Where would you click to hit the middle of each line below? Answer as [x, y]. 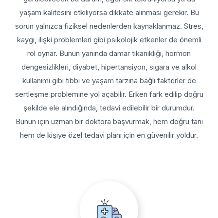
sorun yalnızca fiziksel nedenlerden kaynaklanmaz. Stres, [109, 26]
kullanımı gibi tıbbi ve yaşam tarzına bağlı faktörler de [109, 80]
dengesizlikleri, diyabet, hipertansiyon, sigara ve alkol [109, 67]
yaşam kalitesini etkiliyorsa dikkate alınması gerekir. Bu [109, 12]
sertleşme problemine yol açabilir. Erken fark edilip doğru [109, 94]
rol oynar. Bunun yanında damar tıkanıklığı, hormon [109, 53]
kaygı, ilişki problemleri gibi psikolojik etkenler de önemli [109, 39]
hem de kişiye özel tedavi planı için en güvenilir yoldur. [109, 135]
